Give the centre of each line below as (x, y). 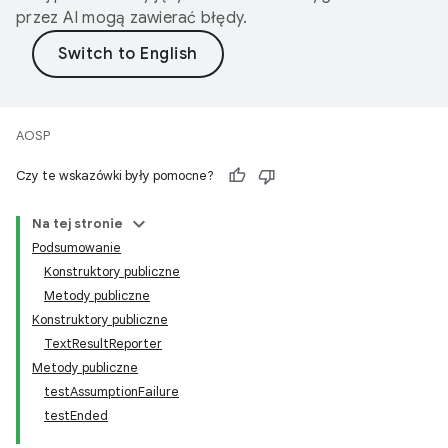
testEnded (76, 415)
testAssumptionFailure (111, 391)
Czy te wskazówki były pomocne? (115, 175)
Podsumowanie (76, 247)
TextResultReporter (103, 343)
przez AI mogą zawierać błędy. (132, 18)
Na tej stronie (77, 223)
